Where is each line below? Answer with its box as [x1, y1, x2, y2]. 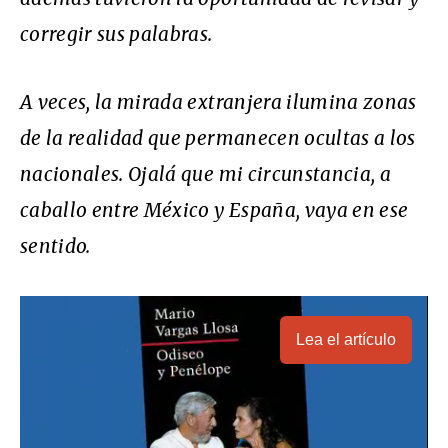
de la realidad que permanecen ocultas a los [20, 125, 416, 150]
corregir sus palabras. [20, 21, 213, 46]
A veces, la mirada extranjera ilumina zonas [20, 89, 417, 114]
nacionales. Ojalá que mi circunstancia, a [20, 161, 392, 186]
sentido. [20, 233, 91, 258]
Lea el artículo [296, 330, 396, 348]
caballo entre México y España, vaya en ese [20, 197, 409, 222]
